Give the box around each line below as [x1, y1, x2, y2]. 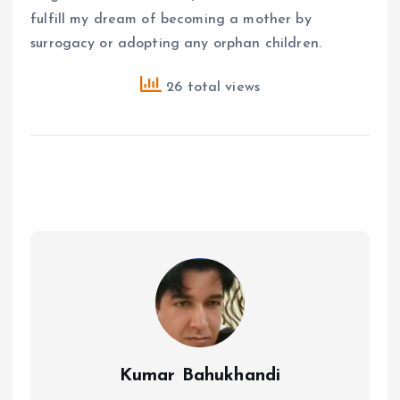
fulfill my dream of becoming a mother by [30, 12, 312, 28]
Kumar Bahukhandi [119, 367, 281, 386]
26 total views [161, 80, 261, 96]
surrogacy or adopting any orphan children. [30, 37, 321, 52]
